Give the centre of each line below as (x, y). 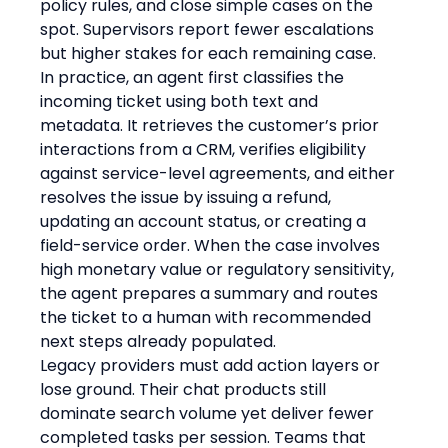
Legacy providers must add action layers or (212, 365)
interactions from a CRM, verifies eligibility (205, 149)
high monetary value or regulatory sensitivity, (219, 269)
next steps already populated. (158, 341)
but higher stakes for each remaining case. (208, 53)
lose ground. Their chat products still (185, 389)
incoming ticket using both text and (181, 101)
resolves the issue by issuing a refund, (188, 197)
